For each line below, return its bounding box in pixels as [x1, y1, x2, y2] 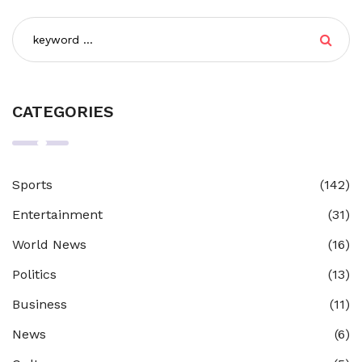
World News [12, 237, 86, 253]
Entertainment [12, 207, 103, 223]
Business [12, 297, 67, 313]
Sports [12, 177, 53, 193]
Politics [12, 267, 57, 283]
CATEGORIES [12, 102, 114, 122]
